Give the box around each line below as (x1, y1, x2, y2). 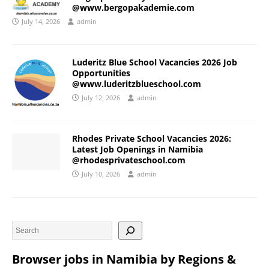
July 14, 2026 (22, 17, 60, 26)
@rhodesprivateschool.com (72, 154, 186, 166)
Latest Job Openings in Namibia (72, 144, 203, 156)
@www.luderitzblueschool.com (72, 78, 201, 90)
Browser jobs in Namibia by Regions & (12, 251, 236, 268)
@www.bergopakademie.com (72, 2, 195, 14)
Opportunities (72, 67, 130, 79)
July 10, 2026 (82, 169, 120, 179)
